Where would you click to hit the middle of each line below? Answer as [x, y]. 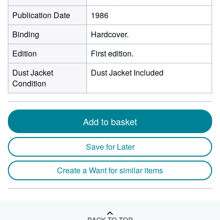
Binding [26, 34]
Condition [29, 83]
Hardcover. [110, 34]
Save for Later [110, 147]
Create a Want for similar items [110, 170]
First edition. [112, 53]
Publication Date [41, 15]
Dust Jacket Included [127, 72]
